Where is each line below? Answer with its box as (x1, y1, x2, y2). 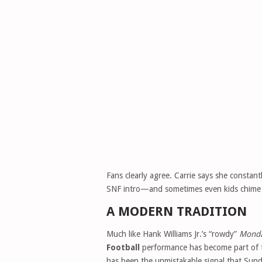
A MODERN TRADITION (106, 204, 247, 219)
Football (106, 243, 140, 252)
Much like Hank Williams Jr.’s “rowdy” (106, 229, 239, 239)
